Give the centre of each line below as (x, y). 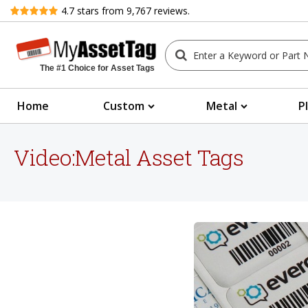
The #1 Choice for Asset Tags (97, 68)
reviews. (170, 11)
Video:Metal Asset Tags (129, 157)
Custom (124, 106)
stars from (100, 11)
